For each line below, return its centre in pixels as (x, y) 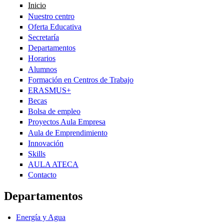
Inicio (37, 5)
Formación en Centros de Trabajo (81, 79)
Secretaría (43, 37)
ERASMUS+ (49, 90)
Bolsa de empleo (54, 111)
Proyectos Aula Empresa (67, 122)
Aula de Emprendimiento (68, 132)
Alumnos (42, 69)
